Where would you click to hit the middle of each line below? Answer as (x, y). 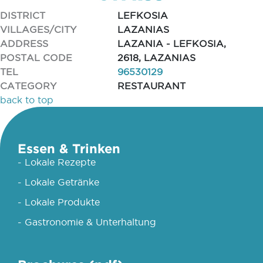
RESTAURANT (151, 86)
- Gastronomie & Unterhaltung (87, 222)
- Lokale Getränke (58, 182)
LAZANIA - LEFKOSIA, (172, 43)
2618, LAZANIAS (156, 58)
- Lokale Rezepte (57, 162)
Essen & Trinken (69, 148)
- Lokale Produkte (59, 202)
